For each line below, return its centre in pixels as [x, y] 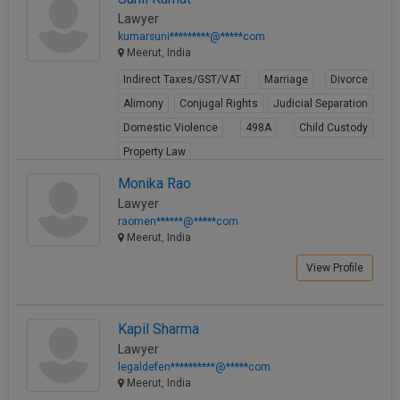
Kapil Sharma [158, 329]
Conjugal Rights [218, 103]
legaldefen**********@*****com [194, 367]
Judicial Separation [321, 103]
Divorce [349, 79]
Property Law [154, 151]
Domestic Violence [171, 127]
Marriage [286, 79]
